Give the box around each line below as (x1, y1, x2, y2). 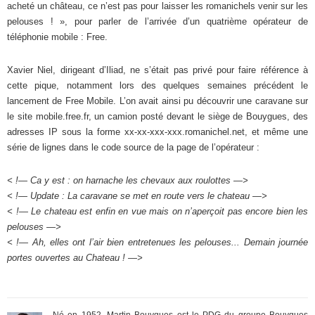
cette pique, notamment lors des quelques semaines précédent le (7, 79, 308, 91)
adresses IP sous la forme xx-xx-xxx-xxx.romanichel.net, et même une (7, 126, 308, 137)
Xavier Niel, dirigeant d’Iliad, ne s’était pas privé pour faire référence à (7, 64, 308, 75)
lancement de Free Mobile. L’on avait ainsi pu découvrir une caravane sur (7, 95, 308, 106)
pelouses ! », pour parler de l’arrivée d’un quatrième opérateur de (7, 15, 308, 27)
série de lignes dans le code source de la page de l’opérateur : (7, 141, 259, 153)
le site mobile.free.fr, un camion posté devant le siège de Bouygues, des (7, 110, 308, 122)
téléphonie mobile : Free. (7, 31, 108, 42)
